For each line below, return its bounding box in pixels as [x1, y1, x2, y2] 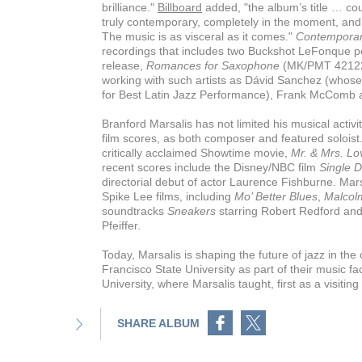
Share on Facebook [84, 304, 185, 317]
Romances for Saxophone [146, 59, 280, 72]
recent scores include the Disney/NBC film [102, 161, 319, 174]
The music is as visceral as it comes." [102, 30, 296, 43]
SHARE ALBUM [117, 317, 200, 330]
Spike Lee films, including [102, 190, 234, 203]
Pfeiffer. [102, 219, 141, 232]
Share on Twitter [117, 304, 201, 317]
